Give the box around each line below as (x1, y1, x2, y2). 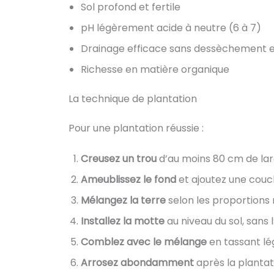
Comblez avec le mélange (81, 235, 207, 250)
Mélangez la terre (81, 193, 166, 208)
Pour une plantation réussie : (68, 121, 204, 136)
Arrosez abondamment (81, 256, 194, 270)
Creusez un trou (81, 152, 157, 166)
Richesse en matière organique (81, 62, 229, 77)
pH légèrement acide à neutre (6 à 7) (81, 21, 261, 35)
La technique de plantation (68, 92, 197, 106)
